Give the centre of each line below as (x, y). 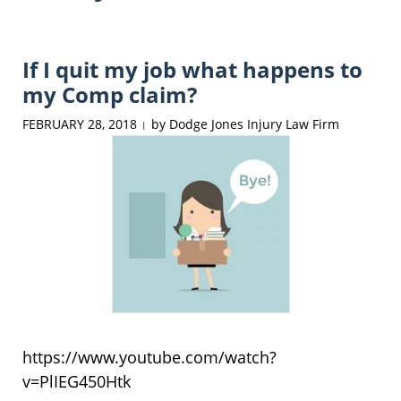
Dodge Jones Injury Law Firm (254, 124)
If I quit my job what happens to (192, 69)
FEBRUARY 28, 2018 (80, 124)
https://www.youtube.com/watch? (149, 358)
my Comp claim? (110, 94)
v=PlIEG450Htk (77, 382)
